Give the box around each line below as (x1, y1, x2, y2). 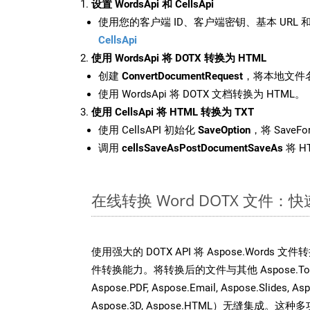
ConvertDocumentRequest (122, 69, 243, 82)
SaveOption (198, 123, 250, 136)
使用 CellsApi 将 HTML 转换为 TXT (91, 105, 254, 118)
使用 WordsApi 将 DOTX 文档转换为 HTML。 (98, 87, 305, 100)
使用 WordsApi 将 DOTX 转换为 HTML (91, 51, 266, 64)
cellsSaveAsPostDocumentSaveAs (122, 141, 283, 154)
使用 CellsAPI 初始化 (98, 123, 198, 136)
